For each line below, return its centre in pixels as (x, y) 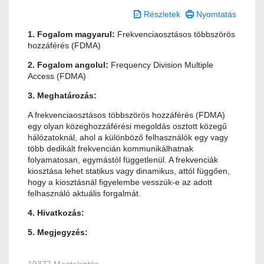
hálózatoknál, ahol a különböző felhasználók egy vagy (128, 138)
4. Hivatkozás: (56, 213)
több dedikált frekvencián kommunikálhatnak (110, 149)
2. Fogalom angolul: (69, 65)
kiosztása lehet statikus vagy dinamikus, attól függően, (129, 171)
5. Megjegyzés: (60, 232)
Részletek (162, 14)
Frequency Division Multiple (162, 65)
